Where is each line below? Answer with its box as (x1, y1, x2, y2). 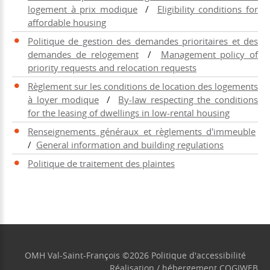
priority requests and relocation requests (28, 61, 196, 74)
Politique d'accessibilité (151, 249, 246, 261)
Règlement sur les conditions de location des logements (28, 80, 258, 92)
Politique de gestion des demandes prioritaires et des (28, 34, 258, 47)
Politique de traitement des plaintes (28, 157, 175, 169)
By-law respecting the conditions (118, 93, 259, 105)
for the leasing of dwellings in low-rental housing (28, 106, 230, 119)
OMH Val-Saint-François (24, 249, 120, 261)
